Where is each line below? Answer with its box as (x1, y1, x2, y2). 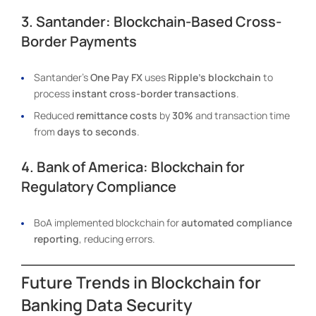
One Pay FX (90, 70, 142, 84)
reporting (34, 231, 79, 245)
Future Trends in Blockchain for (21, 270, 261, 293)
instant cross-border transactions (72, 86, 236, 100)
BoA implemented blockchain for (34, 215, 181, 229)
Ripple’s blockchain (168, 70, 261, 84)
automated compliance (181, 215, 292, 229)
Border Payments (21, 31, 137, 51)
